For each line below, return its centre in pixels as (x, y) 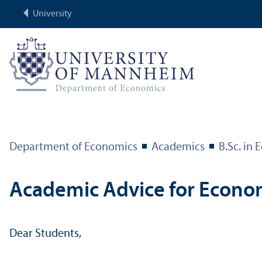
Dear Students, (45, 234)
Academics (178, 147)
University (52, 14)
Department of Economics (73, 147)
